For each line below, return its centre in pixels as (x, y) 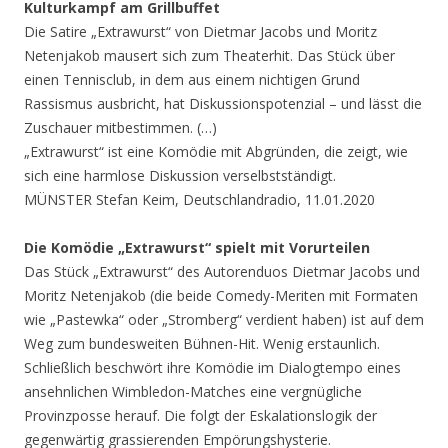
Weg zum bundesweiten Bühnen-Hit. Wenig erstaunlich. (202, 344)
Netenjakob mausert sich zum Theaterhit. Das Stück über (209, 56)
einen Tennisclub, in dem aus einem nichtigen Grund (192, 80)
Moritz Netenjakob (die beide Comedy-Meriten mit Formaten (221, 296)
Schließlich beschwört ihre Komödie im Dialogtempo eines (212, 368)
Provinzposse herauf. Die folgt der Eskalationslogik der (200, 416)
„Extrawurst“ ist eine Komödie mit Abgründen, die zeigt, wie (216, 152)
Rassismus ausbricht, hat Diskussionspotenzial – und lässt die (223, 104)
